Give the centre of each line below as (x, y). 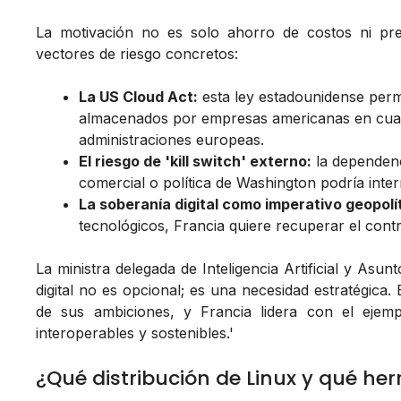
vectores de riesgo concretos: (137, 54)
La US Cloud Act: (138, 97)
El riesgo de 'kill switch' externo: (195, 162)
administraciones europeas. (171, 140)
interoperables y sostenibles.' (135, 333)
